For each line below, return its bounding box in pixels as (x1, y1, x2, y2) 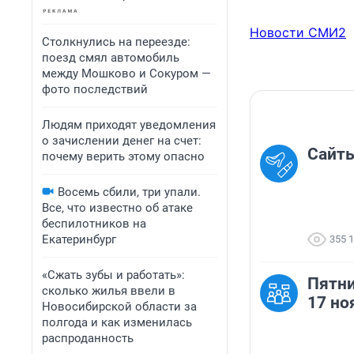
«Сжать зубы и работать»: (42, 268, 185, 282)
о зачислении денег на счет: (42, 134, 201, 148)
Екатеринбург (42, 232, 116, 247)
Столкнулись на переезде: (42, 35, 190, 49)
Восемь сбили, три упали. (58, 185, 201, 199)
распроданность (42, 331, 134, 345)
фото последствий (42, 82, 148, 96)
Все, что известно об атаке (42, 201, 193, 215)
